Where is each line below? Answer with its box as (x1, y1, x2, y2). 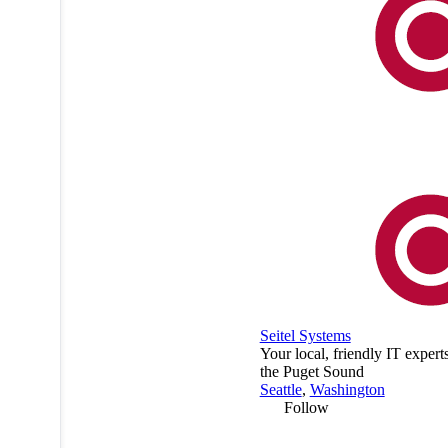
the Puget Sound (259, 363, 364, 381)
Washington (309, 381, 385, 399)
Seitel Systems (259, 327, 351, 345)
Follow (283, 399, 329, 417)
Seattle (259, 381, 302, 399)
